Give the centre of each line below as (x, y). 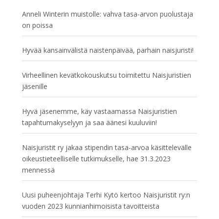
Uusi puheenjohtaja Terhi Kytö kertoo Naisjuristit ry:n (106, 195)
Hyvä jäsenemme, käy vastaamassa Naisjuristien (99, 111)
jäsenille (34, 86)
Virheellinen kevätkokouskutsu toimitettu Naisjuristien (106, 75)
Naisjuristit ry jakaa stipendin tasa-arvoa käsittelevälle (107, 147)
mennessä (38, 170)
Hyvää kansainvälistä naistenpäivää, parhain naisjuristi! (108, 50)
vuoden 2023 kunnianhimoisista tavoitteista (90, 206)
